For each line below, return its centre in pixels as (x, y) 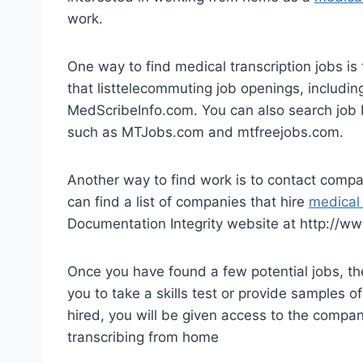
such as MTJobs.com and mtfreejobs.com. (205, 132)
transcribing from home (143, 337)
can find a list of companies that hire (188, 201)
